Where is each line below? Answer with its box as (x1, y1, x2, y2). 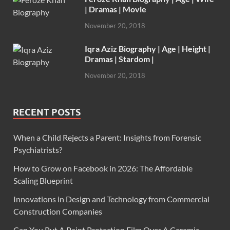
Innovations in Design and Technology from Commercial (13, 194, 209, 204)
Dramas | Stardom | (85, 54, 154, 64)
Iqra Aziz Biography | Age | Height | (85, 44, 210, 54)
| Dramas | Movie (85, 4, 146, 14)
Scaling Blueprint (13, 175, 73, 185)
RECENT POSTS (13, 106, 81, 118)
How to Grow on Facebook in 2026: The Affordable (13, 163, 193, 173)
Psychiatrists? (13, 144, 62, 155)
